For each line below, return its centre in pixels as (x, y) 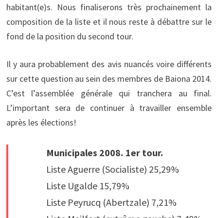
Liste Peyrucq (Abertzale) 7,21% (111, 202)
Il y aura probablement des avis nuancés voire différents (109, 64)
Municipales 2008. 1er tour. (104, 152)
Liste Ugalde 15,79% (88, 185)
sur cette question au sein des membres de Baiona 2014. (109, 78)
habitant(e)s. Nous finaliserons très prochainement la (109, 7)
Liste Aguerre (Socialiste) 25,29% (112, 169)
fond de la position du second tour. (70, 36)
